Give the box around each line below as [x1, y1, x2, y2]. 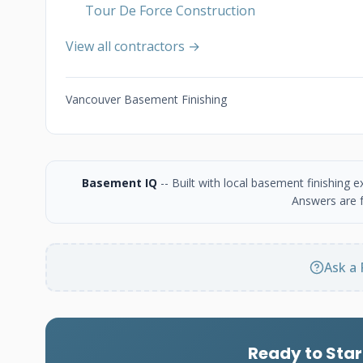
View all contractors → [66, 37, 200, 55]
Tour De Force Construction [85, 2, 255, 19]
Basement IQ [82, 175, 157, 190]
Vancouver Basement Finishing [66, 92, 227, 107]
